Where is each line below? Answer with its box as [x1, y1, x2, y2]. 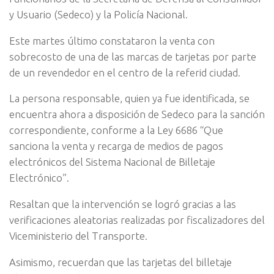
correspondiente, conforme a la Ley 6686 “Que [9, 124, 223, 136]
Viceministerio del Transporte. [9, 230, 147, 242]
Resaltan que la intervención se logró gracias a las [9, 198, 236, 210]
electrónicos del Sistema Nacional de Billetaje [9, 156, 215, 168]
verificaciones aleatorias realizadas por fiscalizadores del [9, 214, 265, 226]
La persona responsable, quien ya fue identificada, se [9, 92, 250, 105]
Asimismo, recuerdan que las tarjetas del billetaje [9, 256, 232, 268]
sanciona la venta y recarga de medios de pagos [9, 140, 223, 152]
